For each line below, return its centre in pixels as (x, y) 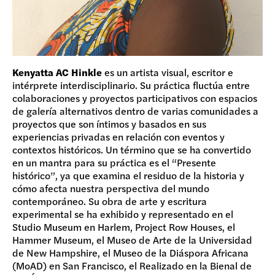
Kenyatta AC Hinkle (57, 72)
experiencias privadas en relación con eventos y (118, 136)
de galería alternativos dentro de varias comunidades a (135, 110)
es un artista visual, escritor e (168, 72)
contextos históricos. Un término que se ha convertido (132, 149)
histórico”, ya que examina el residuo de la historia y (128, 175)
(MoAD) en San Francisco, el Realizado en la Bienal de (132, 265)
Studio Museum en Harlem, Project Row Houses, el (124, 227)
